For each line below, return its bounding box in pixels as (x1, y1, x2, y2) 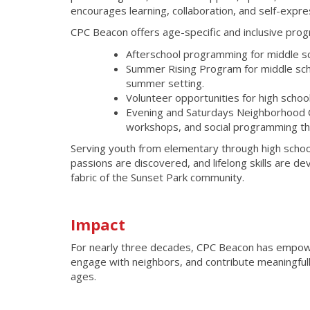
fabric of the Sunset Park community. (71, 170, 244, 185)
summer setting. (126, 75, 204, 90)
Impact (71, 214, 125, 235)
